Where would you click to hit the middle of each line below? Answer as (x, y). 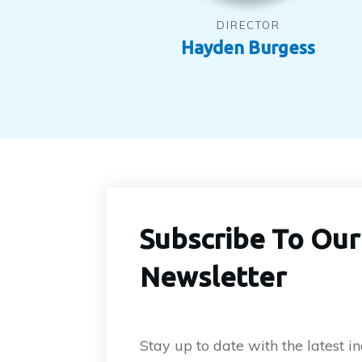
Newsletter (213, 276)
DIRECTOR (248, 25)
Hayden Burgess (248, 48)
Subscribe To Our (250, 238)
